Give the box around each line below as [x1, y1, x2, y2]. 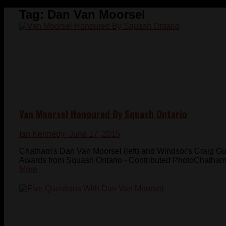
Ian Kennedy [19, 130, 65, 139]
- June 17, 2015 [65, 130, 120, 139]
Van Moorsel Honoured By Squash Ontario [19, 106, 187, 121]
